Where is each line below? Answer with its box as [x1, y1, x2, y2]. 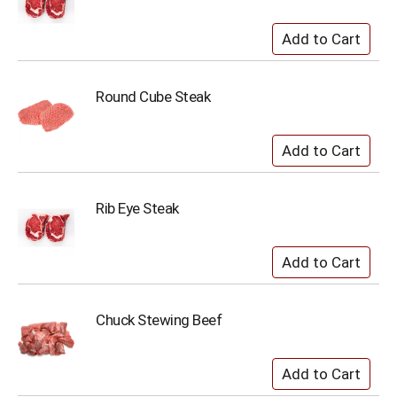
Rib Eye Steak [96, 199, 179, 217]
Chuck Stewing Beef [96, 311, 222, 329]
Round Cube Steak [96, 88, 210, 105]
